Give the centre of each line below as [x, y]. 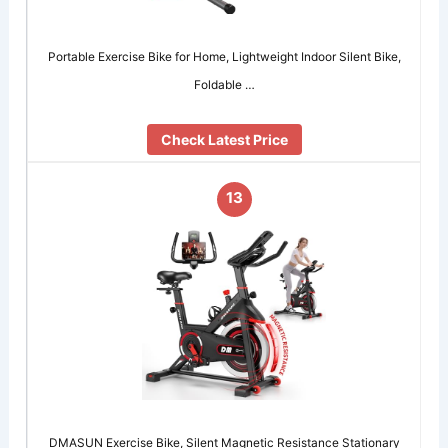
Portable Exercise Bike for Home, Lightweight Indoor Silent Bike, [224, 56]
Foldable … [224, 84]
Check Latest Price [224, 140]
